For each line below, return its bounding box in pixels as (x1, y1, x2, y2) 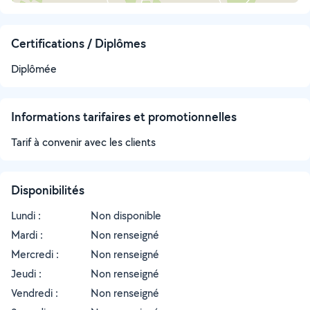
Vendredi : (11, 286, 58, 300)
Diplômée (11, 62, 57, 76)
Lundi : (11, 208, 41, 223)
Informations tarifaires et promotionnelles (11, 109, 237, 125)
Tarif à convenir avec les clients (11, 135, 156, 149)
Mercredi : (11, 247, 59, 262)
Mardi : (11, 228, 43, 242)
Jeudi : (11, 266, 42, 281)
